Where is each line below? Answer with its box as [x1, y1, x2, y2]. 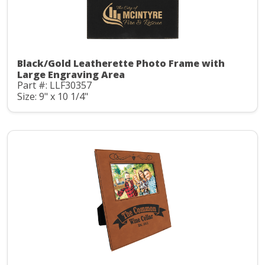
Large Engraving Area [17, 68, 125, 82]
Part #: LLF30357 [17, 79, 92, 92]
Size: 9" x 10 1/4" [17, 89, 88, 103]
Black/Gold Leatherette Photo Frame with [17, 57, 225, 70]
